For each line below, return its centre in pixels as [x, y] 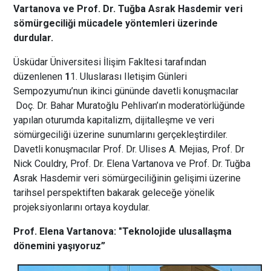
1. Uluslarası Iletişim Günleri [129, 76]
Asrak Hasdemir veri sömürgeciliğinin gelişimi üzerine [127, 178]
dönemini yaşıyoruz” [60, 246]
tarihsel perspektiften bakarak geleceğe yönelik [114, 192]
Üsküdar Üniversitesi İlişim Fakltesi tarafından [110, 62]
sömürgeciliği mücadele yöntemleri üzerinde [116, 23]
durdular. [34, 38]
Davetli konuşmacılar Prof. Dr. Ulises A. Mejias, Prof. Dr [129, 149]
